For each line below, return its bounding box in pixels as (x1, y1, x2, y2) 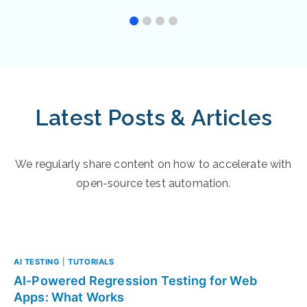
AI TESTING (14, 257, 60, 267)
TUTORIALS (68, 257, 114, 267)
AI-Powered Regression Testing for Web (14, 273, 257, 288)
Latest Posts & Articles (35, 105, 272, 130)
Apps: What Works (14, 289, 125, 304)
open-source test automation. (76, 177, 231, 190)
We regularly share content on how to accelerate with (15, 158, 292, 171)
